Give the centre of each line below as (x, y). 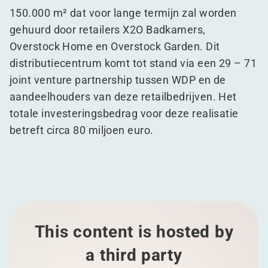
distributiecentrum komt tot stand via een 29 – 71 (133, 63)
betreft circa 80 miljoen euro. (82, 130)
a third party (134, 255)
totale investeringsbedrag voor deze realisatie (124, 113)
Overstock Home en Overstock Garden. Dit (115, 46)
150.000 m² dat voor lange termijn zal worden (123, 13)
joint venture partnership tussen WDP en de (118, 80)
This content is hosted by (134, 232)
